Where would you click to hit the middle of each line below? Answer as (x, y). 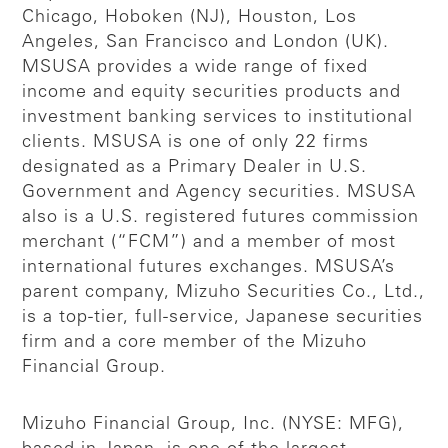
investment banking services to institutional (218, 117)
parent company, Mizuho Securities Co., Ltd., (224, 292)
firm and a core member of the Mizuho (195, 342)
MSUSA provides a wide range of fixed (195, 67)
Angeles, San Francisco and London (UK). (206, 42)
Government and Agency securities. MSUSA (219, 192)
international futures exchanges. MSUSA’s (209, 267)
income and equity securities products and (212, 92)
